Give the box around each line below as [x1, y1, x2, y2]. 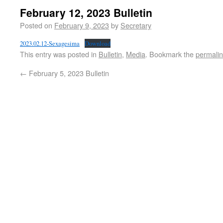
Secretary [120, 20, 151, 30]
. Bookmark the [145, 49, 196, 59]
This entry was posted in [20, 49, 99, 59]
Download [84, 39, 111, 48]
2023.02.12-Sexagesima [20, 39, 80, 48]
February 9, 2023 [54, 20, 109, 30]
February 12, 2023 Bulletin [20, 5, 152, 20]
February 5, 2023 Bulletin [27, 68, 109, 78]
